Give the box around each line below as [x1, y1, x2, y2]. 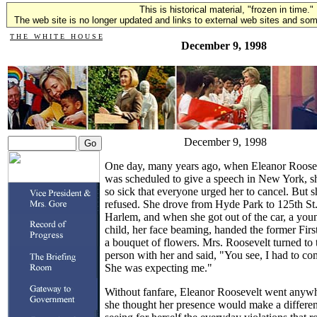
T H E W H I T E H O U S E [10, 33, 103, 40]
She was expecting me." [105, 262, 212, 274]
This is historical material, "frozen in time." [139, 4, 313, 15]
